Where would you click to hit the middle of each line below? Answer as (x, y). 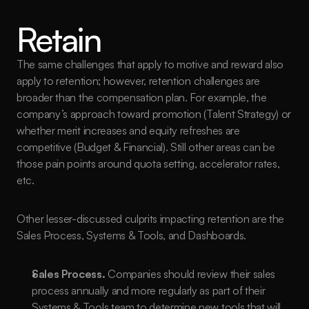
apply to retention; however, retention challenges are (139, 81)
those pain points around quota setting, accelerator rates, (148, 163)
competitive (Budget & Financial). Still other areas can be (146, 147)
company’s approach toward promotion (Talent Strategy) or (154, 114)
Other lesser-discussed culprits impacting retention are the (151, 219)
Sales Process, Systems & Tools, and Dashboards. (131, 235)
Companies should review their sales (190, 274)
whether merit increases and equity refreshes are (128, 130)
